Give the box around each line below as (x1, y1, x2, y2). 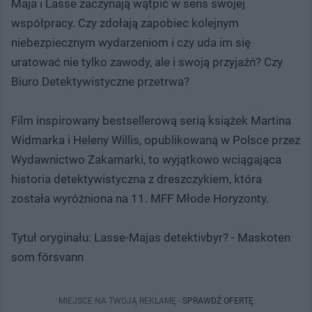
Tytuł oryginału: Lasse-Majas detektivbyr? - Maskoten (11, 230, 290, 244)
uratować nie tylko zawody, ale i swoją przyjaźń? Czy (11, 54, 283, 69)
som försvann (11, 249, 84, 264)
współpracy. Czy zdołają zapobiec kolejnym (11, 15, 239, 30)
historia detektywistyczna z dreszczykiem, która (11, 171, 262, 186)
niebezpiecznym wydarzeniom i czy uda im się (11, 35, 251, 49)
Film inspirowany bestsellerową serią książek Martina (11, 113, 291, 127)
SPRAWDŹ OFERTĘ (182, 295, 253, 306)
